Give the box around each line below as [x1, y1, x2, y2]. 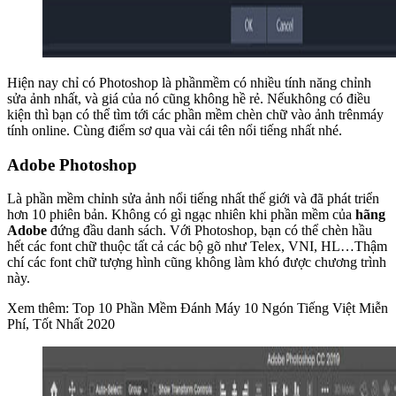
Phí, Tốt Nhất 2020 [7, 316, 115, 332]
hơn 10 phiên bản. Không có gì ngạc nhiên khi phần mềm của [7, 207, 352, 223]
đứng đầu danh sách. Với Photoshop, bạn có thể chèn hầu [50, 223, 372, 239]
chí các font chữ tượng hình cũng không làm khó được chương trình [7, 255, 386, 270]
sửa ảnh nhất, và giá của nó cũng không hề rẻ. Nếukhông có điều [7, 91, 370, 106]
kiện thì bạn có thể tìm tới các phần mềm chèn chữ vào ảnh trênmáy [7, 107, 384, 122]
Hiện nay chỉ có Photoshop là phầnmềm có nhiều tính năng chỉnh [7, 75, 371, 90]
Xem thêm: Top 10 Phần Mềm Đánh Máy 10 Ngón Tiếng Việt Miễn [7, 301, 388, 316]
